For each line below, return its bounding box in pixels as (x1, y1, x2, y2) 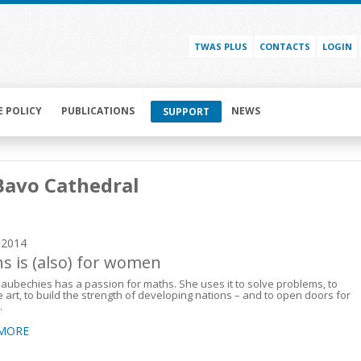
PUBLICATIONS (61, 104, 135, 118)
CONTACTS (259, 40, 310, 53)
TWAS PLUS (194, 40, 247, 53)
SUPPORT (163, 105, 210, 119)
